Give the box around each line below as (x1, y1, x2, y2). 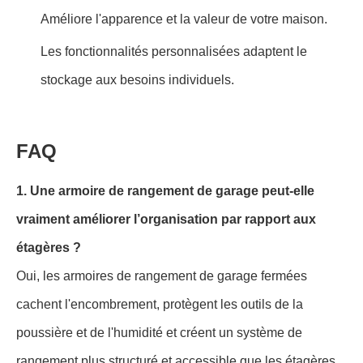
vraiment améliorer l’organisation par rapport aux (16, 211, 316, 226)
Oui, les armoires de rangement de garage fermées (16, 268, 307, 283)
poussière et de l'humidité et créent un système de (16, 325, 302, 340)
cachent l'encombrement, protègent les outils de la (16, 297, 303, 311)
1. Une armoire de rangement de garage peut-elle (16, 183, 314, 198)
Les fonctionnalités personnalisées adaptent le (41, 44, 307, 58)
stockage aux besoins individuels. (41, 72, 234, 87)
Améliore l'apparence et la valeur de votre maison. (41, 11, 327, 26)
